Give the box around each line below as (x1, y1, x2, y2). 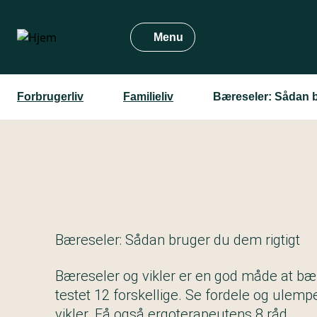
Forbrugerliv (17, 91, 83, 103)
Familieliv (123, 91, 173, 103)
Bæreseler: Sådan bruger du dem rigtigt (55, 231, 300, 249)
